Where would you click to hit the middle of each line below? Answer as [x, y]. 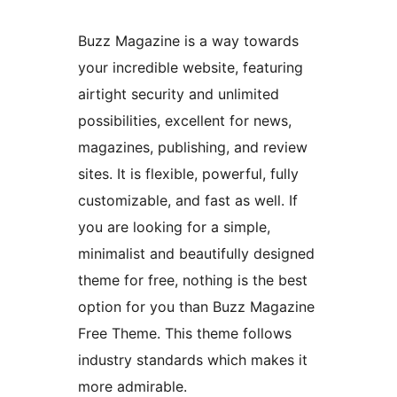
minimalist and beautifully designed [196, 254]
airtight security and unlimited [179, 94]
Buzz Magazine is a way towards [188, 41]
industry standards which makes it [193, 360]
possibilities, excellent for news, [185, 121]
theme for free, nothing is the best [193, 280]
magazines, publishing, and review [193, 148]
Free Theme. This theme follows [185, 334]
